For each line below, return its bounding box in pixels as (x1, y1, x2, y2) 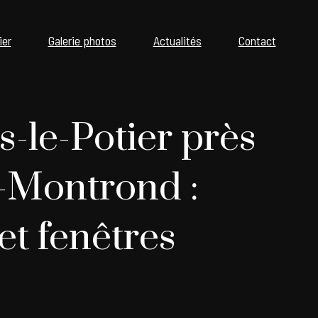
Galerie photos (48, 33, 116, 48)
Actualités (153, 33, 202, 48)
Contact (238, 33, 276, 48)
